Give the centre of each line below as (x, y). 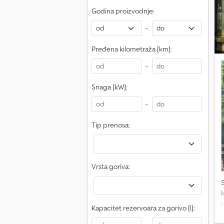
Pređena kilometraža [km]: (131, 49)
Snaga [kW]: (109, 87)
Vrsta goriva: (110, 166)
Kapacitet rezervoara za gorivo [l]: (143, 208)
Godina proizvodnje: (123, 11)
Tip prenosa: (110, 125)
